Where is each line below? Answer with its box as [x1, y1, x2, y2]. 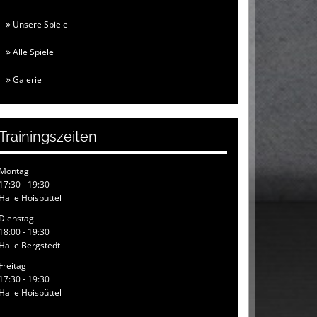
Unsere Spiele [11, 18, 69, 30]
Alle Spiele [11, 46, 54, 58]
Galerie [11, 74, 42, 86]
